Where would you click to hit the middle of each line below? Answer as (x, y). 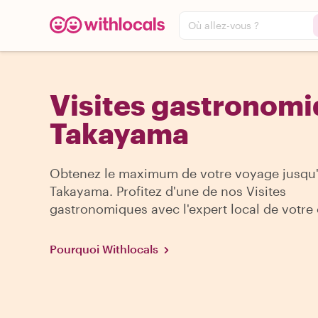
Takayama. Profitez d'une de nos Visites (168, 191)
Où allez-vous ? (224, 25)
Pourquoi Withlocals (104, 249)
